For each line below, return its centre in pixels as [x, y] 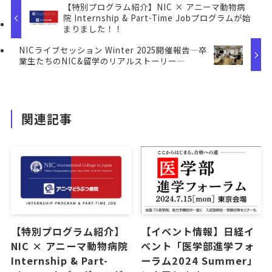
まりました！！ [93, 29]
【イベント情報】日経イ [198, 231]
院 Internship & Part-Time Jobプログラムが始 [157, 18]
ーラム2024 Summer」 [199, 260]
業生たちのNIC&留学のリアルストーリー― [102, 60]
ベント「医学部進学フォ [198, 246]
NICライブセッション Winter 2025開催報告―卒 [113, 49]
